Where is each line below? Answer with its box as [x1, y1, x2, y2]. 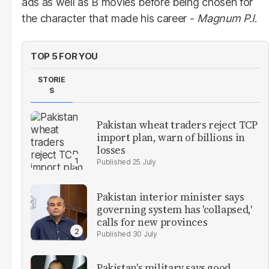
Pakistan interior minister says [97, 189, 244, 204]
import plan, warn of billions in [97, 130, 245, 145]
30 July [132, 229, 157, 238]
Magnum [197, 12, 243, 25]
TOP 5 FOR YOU [31, 50, 98, 62]
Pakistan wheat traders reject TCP [97, 117, 258, 132]
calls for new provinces [97, 214, 208, 229]
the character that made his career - [22, 12, 198, 25]
